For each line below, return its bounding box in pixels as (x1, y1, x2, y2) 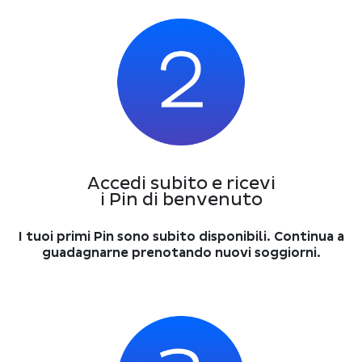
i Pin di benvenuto (99, 188, 263, 211)
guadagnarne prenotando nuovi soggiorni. (41, 244, 321, 261)
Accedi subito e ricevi (86, 172, 276, 195)
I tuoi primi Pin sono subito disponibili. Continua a (18, 228, 344, 245)
